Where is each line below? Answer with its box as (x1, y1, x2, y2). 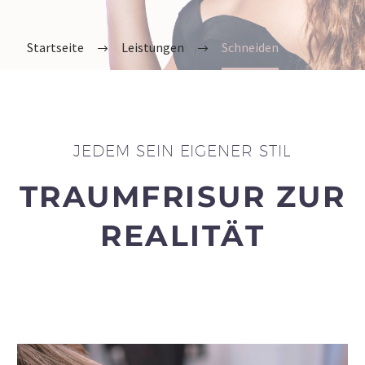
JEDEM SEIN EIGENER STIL (73, 142, 292, 160)
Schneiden (222, 39, 279, 55)
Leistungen (121, 39, 184, 55)
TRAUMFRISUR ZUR (19, 178, 346, 214)
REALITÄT (100, 217, 265, 253)
